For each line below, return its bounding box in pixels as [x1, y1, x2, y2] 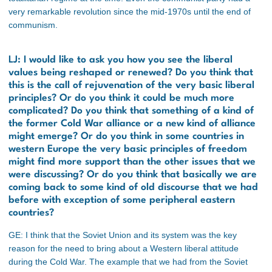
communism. [8, 20, 58, 30]
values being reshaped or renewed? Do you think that [8, 68, 253, 78]
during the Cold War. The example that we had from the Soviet [8, 257, 248, 267]
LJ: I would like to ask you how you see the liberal [8, 55, 233, 66]
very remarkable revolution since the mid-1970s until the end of [8, 7, 251, 17]
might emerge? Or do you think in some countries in [8, 132, 244, 142]
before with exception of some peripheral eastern [8, 195, 235, 206]
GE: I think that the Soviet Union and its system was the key [8, 230, 237, 240]
